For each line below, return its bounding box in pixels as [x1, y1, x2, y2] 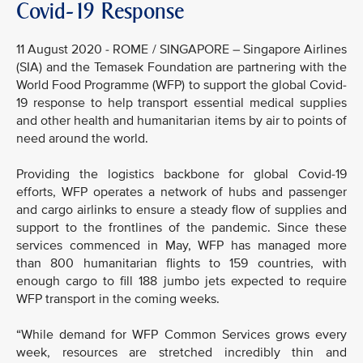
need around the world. [16, 130, 148, 147]
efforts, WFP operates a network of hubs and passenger [16, 184, 347, 200]
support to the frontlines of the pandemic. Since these [16, 220, 347, 236]
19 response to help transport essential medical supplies [16, 95, 347, 111]
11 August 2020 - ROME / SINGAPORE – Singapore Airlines [16, 41, 347, 58]
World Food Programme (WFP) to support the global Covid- [16, 77, 347, 93]
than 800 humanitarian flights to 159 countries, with [16, 255, 347, 271]
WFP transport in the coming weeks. [16, 291, 220, 307]
